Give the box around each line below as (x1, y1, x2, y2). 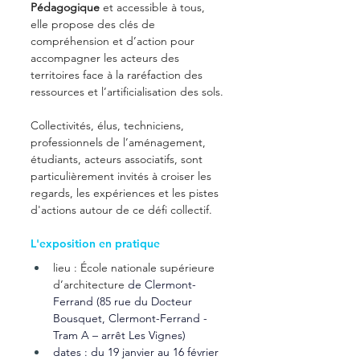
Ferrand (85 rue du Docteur (53, 293, 195, 309)
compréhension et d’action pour (31, 33, 198, 48)
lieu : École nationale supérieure (53, 260, 218, 275)
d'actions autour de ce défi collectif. (31, 202, 215, 217)
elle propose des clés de (31, 16, 158, 31)
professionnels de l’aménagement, (31, 134, 209, 149)
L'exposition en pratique (31, 235, 160, 251)
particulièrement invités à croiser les (31, 168, 215, 183)
